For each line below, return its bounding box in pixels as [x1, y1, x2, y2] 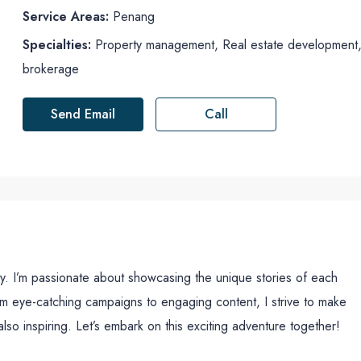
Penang [109, 7, 156, 26]
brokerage [23, 60, 80, 78]
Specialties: [23, 35, 92, 54]
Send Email [51, 105, 116, 123]
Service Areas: [23, 7, 110, 26]
